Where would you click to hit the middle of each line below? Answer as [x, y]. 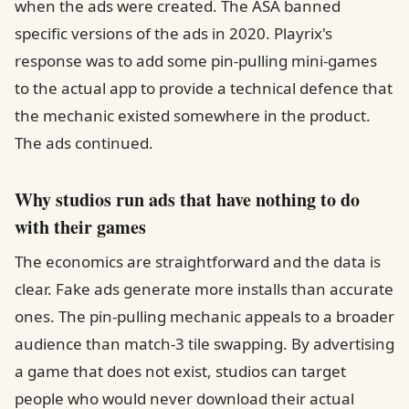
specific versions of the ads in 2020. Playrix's [173, 33]
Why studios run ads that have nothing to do [187, 199]
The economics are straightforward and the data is [198, 262]
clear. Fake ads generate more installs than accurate [204, 289]
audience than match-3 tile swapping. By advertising [204, 344]
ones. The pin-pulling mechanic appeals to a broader [204, 316]
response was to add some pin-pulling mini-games [196, 61]
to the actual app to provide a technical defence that [204, 88]
